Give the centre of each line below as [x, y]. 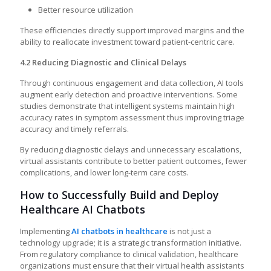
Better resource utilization [86, 10]
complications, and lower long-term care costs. [104, 172]
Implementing [46, 231]
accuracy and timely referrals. [74, 129]
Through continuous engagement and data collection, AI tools [132, 83]
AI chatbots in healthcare [119, 231]
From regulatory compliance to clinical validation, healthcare [129, 254]
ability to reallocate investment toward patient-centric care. [127, 42]
